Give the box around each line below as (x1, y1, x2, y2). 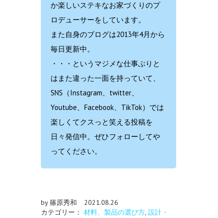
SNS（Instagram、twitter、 (51, 88, 139, 98)
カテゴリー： (41, 208, 84, 217)
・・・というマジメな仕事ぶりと (51, 59, 160, 69)
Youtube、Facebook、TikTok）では (51, 103, 164, 112)
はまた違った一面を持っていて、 (51, 73, 160, 83)
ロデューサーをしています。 (51, 15, 145, 25)
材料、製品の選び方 (84, 208, 145, 217)
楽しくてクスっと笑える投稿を (51, 117, 153, 127)
